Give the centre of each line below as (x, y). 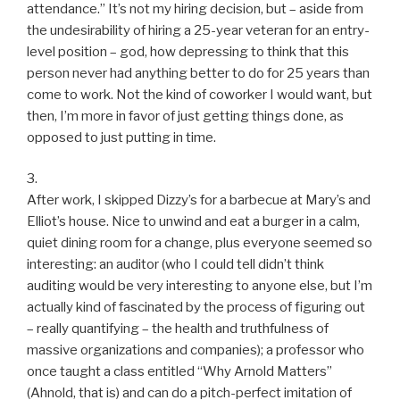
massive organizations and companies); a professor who (196, 350)
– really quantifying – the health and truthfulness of (178, 329)
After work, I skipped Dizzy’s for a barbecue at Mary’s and (199, 200)
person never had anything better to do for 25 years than (198, 73)
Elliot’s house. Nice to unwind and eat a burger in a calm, (193, 222)
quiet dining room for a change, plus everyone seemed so (200, 243)
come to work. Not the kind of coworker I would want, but (200, 94)
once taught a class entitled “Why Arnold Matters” (179, 372)
